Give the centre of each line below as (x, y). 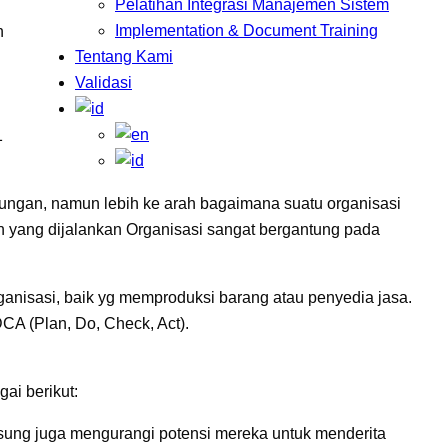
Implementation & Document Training (246, 30)
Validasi (103, 82)
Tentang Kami (124, 56)
